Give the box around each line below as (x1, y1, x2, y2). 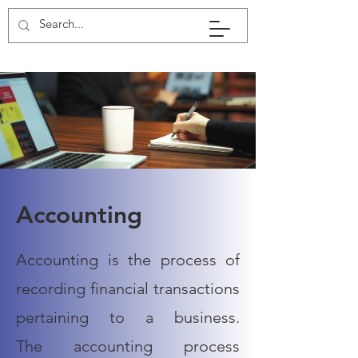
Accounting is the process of (16, 250, 240, 269)
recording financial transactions (16, 279, 240, 298)
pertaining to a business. (16, 308, 240, 327)
